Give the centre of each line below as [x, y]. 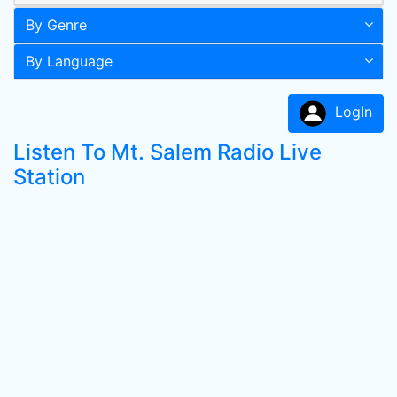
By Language [69, 61]
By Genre [56, 25]
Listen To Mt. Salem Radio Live [167, 152]
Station [49, 177]
